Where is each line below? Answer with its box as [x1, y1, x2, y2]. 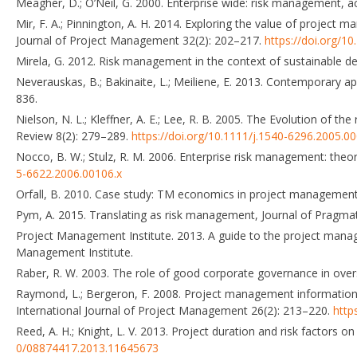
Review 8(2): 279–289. [16, 127, 131, 143]
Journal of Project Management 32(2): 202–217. [16, 32, 265, 48]
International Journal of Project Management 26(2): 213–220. [16, 302, 333, 318]
